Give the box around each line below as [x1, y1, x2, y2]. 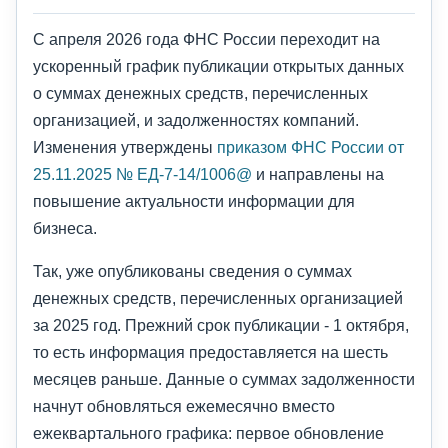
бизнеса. [33, 219, 97, 238]
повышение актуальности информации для [33, 192, 355, 211]
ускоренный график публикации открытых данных [33, 57, 404, 76]
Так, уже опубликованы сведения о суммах [33, 262, 352, 281]
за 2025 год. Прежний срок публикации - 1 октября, [33, 316, 409, 335]
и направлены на [252, 165, 384, 184]
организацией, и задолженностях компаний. [33, 111, 359, 130]
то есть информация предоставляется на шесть [33, 343, 388, 362]
